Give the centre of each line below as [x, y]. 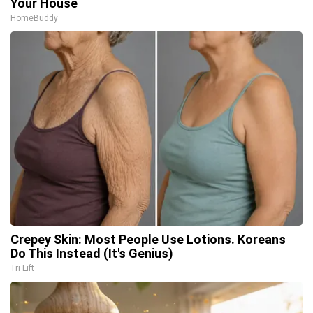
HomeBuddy [34, 18]
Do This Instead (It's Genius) [92, 253]
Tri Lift [22, 268]
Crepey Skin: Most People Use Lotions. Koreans [148, 239]
